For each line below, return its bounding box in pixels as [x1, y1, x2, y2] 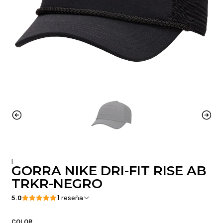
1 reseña [61, 193, 83, 202]
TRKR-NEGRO [11, 176, 103, 192]
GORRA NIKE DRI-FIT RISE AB [11, 163, 206, 179]
